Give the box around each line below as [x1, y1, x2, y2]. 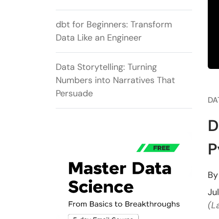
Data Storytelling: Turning [56, 61, 157, 73]
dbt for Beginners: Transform [56, 19, 172, 31]
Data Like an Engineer [56, 32, 144, 44]
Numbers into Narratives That [56, 74, 175, 87]
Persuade [56, 88, 93, 100]
